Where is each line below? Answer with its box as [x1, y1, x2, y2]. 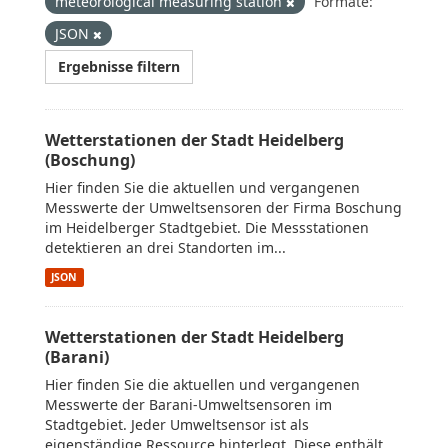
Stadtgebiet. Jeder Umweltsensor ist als [45, 415, 309, 434]
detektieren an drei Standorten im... [45, 238, 286, 257]
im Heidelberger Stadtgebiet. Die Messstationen [45, 218, 369, 237]
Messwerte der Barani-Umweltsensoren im [45, 395, 332, 414]
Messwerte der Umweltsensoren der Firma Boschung [45, 198, 402, 217]
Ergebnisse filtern [58, 57, 180, 76]
